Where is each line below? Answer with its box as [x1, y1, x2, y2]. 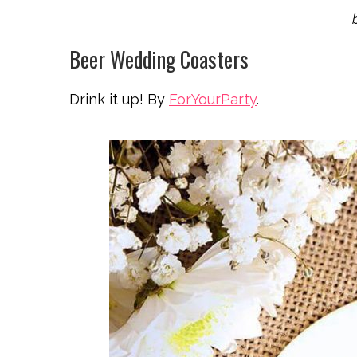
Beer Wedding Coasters [69, 43, 249, 75]
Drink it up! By [69, 91, 169, 108]
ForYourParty [169, 91, 257, 108]
